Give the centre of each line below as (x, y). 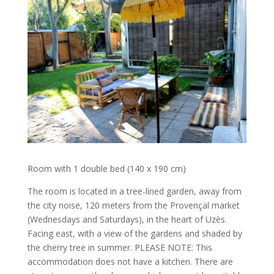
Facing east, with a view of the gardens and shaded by (135, 233)
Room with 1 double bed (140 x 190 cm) (106, 168)
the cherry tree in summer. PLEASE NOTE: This (120, 247)
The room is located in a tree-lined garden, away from (134, 191)
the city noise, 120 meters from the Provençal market (133, 205)
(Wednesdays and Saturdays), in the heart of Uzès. (127, 219)
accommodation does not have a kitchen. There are (130, 261)
